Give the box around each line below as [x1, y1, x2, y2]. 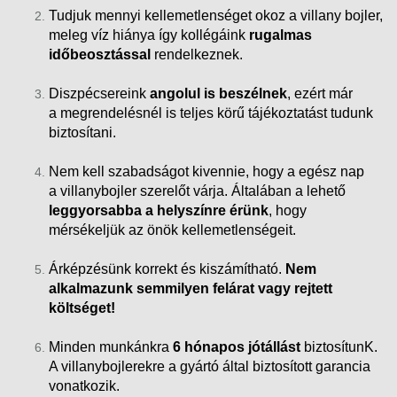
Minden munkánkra [49, 339, 173, 354]
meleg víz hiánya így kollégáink [49, 27, 249, 43]
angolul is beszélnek [150, 85, 287, 101]
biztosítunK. [300, 339, 378, 354]
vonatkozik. [49, 378, 123, 393]
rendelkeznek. [151, 46, 243, 62]
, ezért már [287, 85, 353, 101]
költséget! [49, 300, 115, 315]
